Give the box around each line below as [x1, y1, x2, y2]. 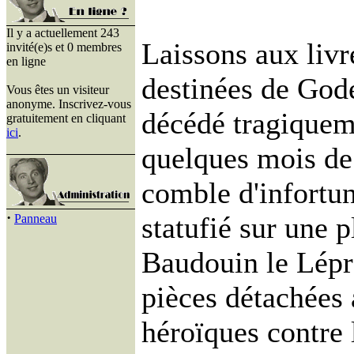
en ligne [6, 55, 46, 68]
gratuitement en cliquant [6, 111, 126, 125]
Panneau [14, 212, 57, 225]
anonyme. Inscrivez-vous [6, 97, 131, 111]
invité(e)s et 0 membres [6, 40, 122, 54]
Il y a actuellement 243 [6, 26, 119, 40]
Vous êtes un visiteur [6, 83, 109, 96]
